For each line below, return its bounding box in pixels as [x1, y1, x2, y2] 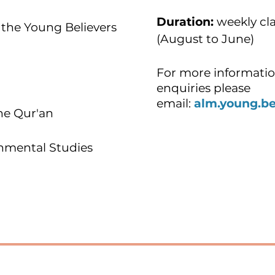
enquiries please [157, 81, 250, 95]
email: [157, 96, 194, 110]
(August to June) [157, 32, 254, 46]
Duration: [157, 15, 214, 29]
